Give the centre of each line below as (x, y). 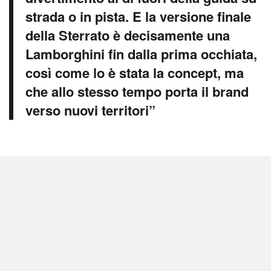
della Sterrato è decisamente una (128, 35)
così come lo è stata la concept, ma (135, 73)
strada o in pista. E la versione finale (138, 17)
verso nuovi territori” (90, 110)
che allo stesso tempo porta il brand (137, 92)
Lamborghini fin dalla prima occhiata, (141, 54)
